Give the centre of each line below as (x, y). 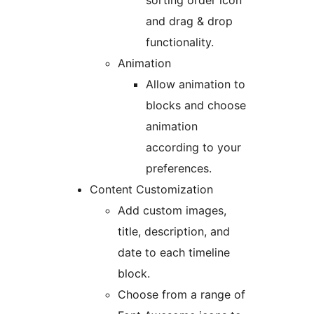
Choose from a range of (182, 295)
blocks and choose (196, 105)
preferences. (179, 169)
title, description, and (174, 232)
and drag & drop (189, 21)
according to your (193, 148)
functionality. (180, 42)
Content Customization (151, 190)
